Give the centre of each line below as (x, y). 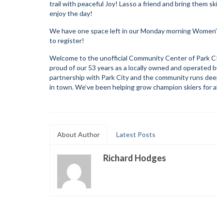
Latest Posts (136, 134)
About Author (78, 134)
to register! (67, 40)
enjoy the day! (71, 13)
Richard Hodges (135, 158)
